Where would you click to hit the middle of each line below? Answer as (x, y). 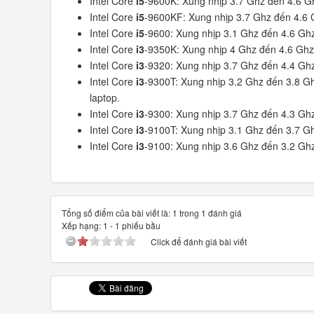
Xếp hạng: (82, 226)
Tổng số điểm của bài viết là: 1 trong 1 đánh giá (152, 213)
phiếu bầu (140, 226)
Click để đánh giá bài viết (199, 242)
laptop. (105, 98)
